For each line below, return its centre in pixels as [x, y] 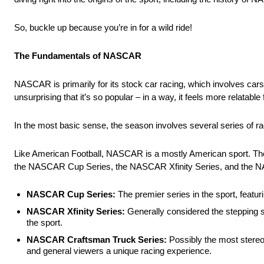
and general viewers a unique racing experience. [120, 251]
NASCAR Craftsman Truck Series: [98, 240]
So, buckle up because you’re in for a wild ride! [103, 28]
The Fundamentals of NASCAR [78, 56]
